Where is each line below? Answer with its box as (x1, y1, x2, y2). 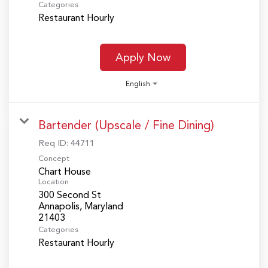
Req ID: (38, 138, 71, 149)
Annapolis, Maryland (38, 200, 123, 212)
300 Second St (38, 189, 101, 201)
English (126, 80, 150, 89)
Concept (38, 154, 69, 163)
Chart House (38, 166, 91, 178)
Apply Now (115, 50, 170, 64)
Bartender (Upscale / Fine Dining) (38, 118, 214, 133)
